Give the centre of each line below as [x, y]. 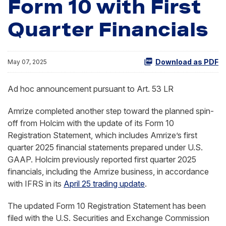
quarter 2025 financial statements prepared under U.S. [105, 147]
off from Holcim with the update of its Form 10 [91, 123]
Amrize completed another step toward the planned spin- [111, 111]
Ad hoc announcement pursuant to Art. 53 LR [91, 89]
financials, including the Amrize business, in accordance [108, 172]
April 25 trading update [104, 184]
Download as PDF [187, 62]
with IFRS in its [36, 184]
